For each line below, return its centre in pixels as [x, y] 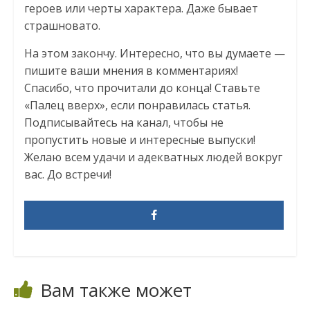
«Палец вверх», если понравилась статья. [137, 106]
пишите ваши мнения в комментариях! [131, 71]
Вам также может [116, 290]
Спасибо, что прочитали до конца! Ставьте [142, 88]
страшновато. [62, 26]
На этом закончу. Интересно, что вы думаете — [154, 54]
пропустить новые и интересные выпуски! [139, 140]
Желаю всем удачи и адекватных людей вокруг [153, 157]
